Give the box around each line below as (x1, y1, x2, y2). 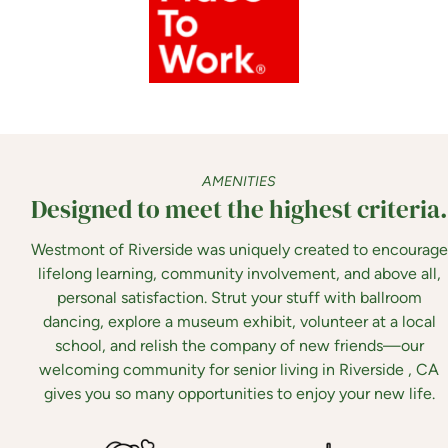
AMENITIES (202, 173, 276, 191)
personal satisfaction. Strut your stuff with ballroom (56, 288, 422, 308)
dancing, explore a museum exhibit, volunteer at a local (42, 312, 436, 332)
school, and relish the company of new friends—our (54, 336, 424, 356)
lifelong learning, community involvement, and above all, (37, 264, 441, 284)
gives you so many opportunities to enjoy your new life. (43, 384, 435, 404)
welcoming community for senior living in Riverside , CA (39, 360, 439, 380)
